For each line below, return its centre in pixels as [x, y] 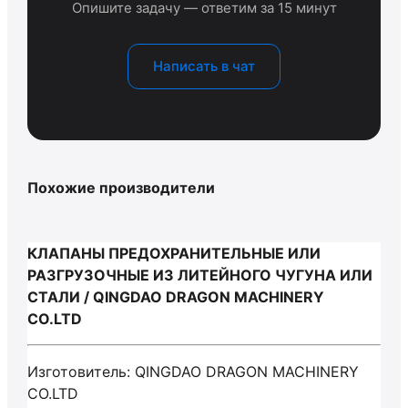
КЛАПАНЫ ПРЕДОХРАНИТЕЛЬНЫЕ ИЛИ [174, 253]
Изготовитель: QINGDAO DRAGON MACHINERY [193, 372]
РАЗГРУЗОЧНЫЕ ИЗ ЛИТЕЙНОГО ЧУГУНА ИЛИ [200, 275]
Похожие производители [121, 188]
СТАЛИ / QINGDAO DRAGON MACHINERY [176, 297]
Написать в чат [204, 66]
